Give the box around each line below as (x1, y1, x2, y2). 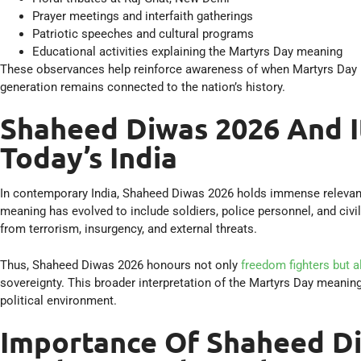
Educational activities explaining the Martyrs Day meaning (32, 44, 342, 59)
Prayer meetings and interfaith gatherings (32, 8, 253, 23)
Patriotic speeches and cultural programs (32, 26, 254, 41)
